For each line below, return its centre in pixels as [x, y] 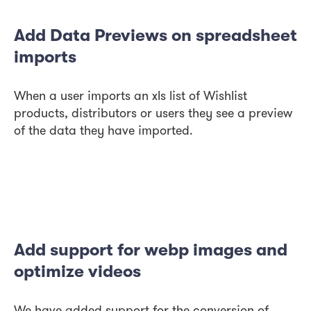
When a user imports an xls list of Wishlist [131, 97]
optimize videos [77, 271]
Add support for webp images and [151, 250]
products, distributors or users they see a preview [153, 115]
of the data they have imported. [103, 132]
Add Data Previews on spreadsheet [155, 35]
